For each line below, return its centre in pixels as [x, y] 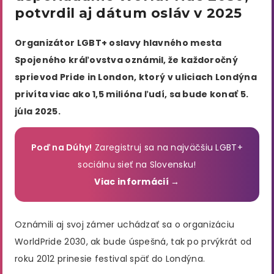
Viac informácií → [137, 182]
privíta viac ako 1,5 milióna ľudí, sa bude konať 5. [132, 94]
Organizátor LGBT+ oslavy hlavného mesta [118, 43]
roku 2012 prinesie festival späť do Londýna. [110, 259]
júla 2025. [38, 111]
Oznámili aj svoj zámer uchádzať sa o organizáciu [125, 225]
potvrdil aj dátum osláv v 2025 [129, 13]
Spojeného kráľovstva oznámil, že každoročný [126, 60]
